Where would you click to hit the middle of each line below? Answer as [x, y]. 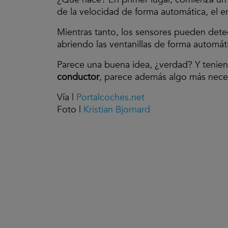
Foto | [70, 110]
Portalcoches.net [110, 97]
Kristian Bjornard [117, 110]
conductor [78, 77]
